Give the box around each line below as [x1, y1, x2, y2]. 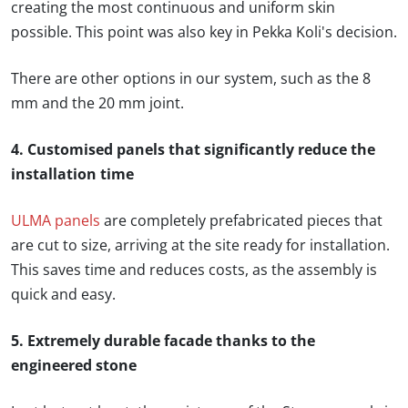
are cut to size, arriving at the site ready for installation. [11, 238, 390, 253]
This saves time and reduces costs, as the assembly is [11, 262, 377, 278]
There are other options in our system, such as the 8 [11, 71, 371, 87]
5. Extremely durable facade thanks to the [11, 333, 315, 349]
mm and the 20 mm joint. [11, 96, 184, 111]
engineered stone [11, 358, 137, 373]
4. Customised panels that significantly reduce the [11, 142, 375, 158]
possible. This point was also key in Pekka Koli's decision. [11, 25, 397, 40]
